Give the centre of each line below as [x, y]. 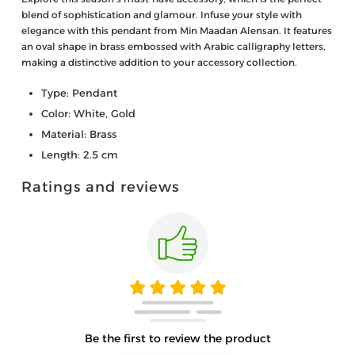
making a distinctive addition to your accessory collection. [160, 63]
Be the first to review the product [177, 338]
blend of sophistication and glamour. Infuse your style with [162, 15]
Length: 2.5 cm [80, 155]
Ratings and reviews [101, 187]
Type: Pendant [80, 93]
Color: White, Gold [89, 114]
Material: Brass [79, 134]
